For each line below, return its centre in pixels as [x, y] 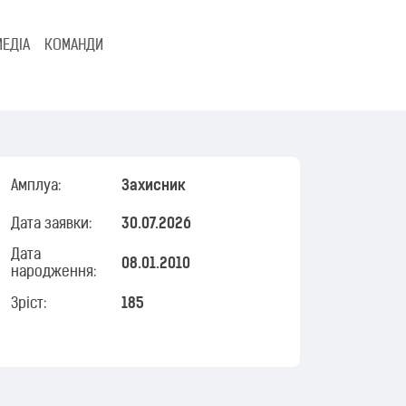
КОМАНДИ [74, 46]
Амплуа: [35, 186]
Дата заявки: [51, 224]
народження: [53, 273]
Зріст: [28, 304]
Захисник [154, 186]
